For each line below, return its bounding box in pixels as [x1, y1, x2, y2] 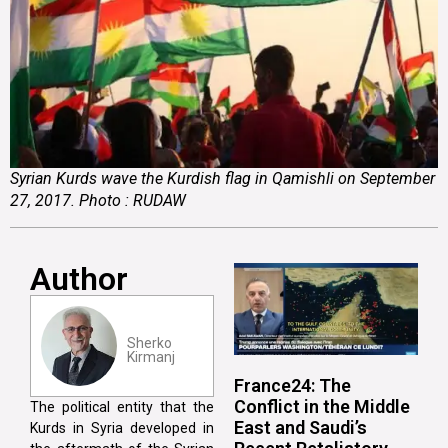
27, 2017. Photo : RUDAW [10, 190, 186, 210]
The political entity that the [30, 398, 214, 415]
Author [30, 259, 128, 298]
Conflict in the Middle [234, 395, 410, 417]
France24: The [234, 374, 351, 396]
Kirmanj [126, 348, 175, 365]
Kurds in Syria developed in [30, 419, 214, 436]
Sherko [126, 334, 172, 351]
